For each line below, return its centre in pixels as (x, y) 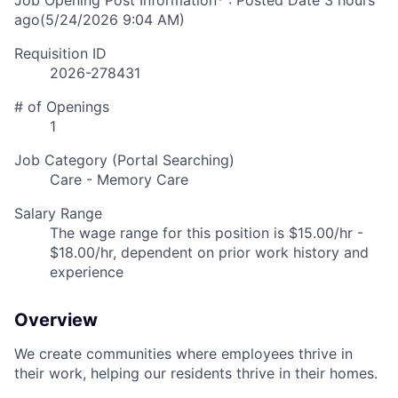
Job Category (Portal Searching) (124, 160)
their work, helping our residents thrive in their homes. (196, 374)
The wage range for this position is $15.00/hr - (207, 233)
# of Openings (62, 107)
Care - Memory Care (119, 180)
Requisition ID (60, 54)
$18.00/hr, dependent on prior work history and (209, 253)
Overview (56, 320)
